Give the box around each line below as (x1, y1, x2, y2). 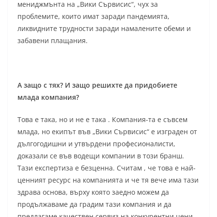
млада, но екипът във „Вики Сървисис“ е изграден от (17, 127, 197, 137)
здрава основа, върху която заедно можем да (17, 187, 169, 197)
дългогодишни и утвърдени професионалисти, (17, 139, 175, 149)
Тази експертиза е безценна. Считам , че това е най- (17, 163, 196, 173)
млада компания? (17, 93, 79, 102)
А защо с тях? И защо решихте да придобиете (17, 80, 177, 90)
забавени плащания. (17, 36, 88, 46)
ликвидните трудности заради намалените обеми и (17, 24, 191, 33)
